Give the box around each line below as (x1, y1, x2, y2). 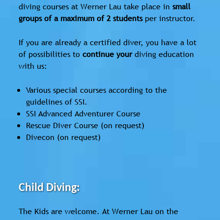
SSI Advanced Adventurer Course (26, 108, 140, 119)
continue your (80, 49, 132, 60)
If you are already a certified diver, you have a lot (19, 37, 196, 48)
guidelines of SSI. (26, 96, 87, 108)
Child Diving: (19, 182, 80, 194)
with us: (19, 60, 47, 72)
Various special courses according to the (26, 84, 167, 96)
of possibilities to (19, 49, 80, 60)
